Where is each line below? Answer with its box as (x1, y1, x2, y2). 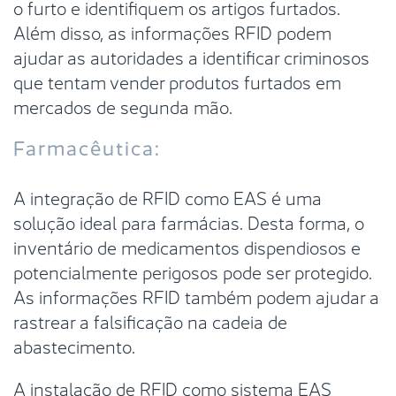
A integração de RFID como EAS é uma (13, 182, 322, 210)
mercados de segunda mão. (13, 91, 232, 119)
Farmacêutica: (13, 131, 161, 161)
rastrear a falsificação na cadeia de (13, 306, 287, 334)
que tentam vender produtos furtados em (13, 66, 341, 95)
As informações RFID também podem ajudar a (13, 281, 379, 309)
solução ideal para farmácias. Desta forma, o (13, 207, 364, 235)
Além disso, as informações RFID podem (13, 17, 331, 45)
